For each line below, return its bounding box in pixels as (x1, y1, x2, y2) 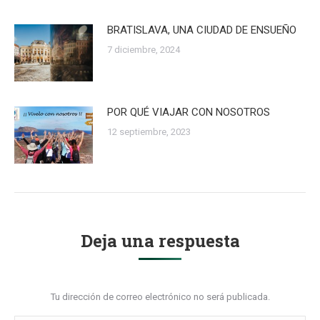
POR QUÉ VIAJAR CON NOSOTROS (107, 105, 270, 119)
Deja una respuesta (80, 229, 240, 252)
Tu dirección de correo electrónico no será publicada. (50, 291, 270, 302)
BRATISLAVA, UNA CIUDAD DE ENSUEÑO (107, 23, 296, 36)
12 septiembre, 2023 (107, 126, 191, 137)
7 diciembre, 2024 (107, 44, 180, 55)
